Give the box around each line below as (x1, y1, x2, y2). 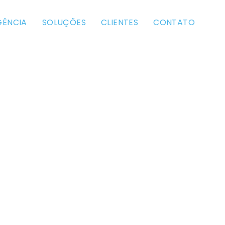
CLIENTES (100, 16, 139, 28)
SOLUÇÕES (42, 16, 86, 28)
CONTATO (153, 16, 195, 28)
